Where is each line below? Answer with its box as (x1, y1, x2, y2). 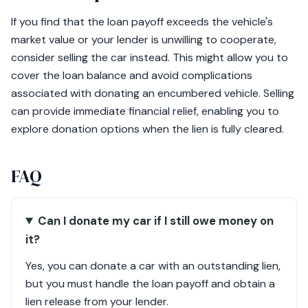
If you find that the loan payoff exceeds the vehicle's (11, 14, 273, 29)
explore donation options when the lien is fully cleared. (11, 122, 284, 136)
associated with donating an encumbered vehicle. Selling (11, 86, 294, 100)
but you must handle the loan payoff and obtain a (25, 276, 275, 291)
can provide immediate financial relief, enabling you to (11, 104, 279, 118)
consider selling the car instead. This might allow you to (11, 50, 288, 65)
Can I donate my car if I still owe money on (37, 213, 274, 228)
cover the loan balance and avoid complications (11, 68, 252, 82)
